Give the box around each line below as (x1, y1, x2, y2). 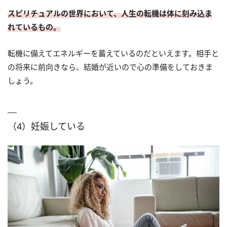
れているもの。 (8, 22, 61, 32)
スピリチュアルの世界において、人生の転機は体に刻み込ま (8, 8, 212, 19)
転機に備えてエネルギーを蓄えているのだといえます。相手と (8, 48, 219, 59)
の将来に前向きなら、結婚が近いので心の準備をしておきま (8, 62, 213, 72)
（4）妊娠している (8, 120, 85, 133)
